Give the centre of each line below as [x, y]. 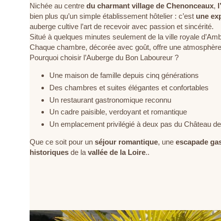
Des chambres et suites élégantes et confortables [129, 87]
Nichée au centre [58, 6]
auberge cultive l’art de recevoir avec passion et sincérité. [122, 26]
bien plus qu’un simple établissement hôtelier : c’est [113, 16]
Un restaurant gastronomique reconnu [110, 100]
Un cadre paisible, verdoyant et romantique [118, 112]
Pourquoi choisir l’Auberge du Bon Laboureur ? [104, 57]
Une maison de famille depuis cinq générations [124, 75]
